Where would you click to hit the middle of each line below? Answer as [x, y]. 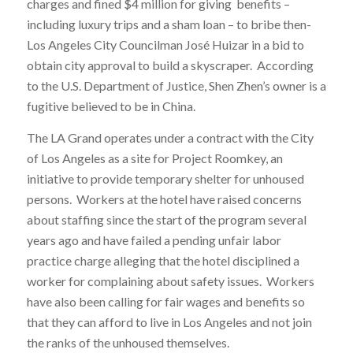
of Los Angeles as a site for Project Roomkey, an [154, 158]
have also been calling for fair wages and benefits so [165, 301]
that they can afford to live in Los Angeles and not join [169, 321]
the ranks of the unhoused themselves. [128, 342]
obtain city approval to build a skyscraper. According [170, 65]
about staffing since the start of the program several [166, 219]
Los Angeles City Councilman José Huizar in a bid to [165, 45]
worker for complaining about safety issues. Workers [170, 281]
